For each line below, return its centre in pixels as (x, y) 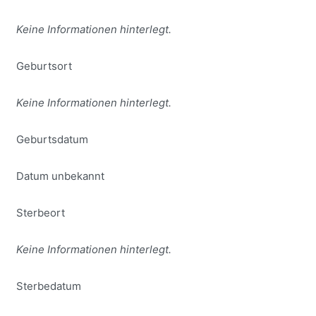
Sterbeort (40, 213)
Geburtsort (44, 66)
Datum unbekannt (60, 176)
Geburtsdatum (52, 139)
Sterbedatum (48, 286)
